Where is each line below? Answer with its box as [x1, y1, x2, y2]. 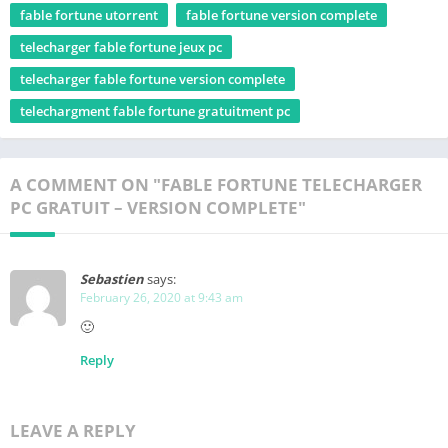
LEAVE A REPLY [10, 419, 136, 443]
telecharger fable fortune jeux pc [20, 37, 222, 56]
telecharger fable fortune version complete [20, 69, 285, 88]
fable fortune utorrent [20, 5, 158, 24]
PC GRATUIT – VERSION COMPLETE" [10, 195, 306, 219]
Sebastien [80, 270, 144, 289]
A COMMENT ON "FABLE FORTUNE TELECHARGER [10, 172, 422, 196]
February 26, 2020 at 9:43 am [80, 289, 243, 307]
